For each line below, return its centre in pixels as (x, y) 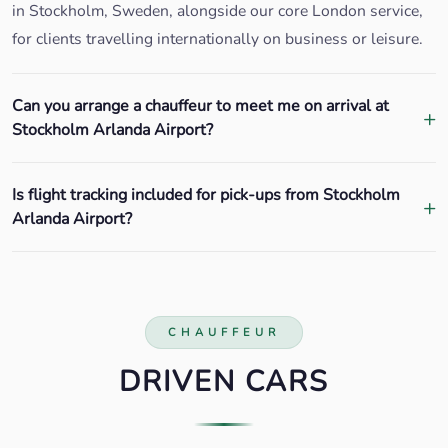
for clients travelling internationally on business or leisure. (217, 39)
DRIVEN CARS (224, 381)
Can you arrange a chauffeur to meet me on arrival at (200, 106)
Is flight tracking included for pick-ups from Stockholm (206, 195)
